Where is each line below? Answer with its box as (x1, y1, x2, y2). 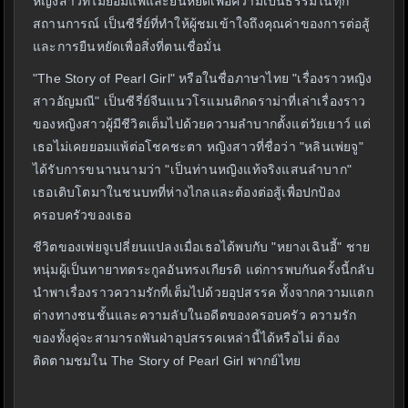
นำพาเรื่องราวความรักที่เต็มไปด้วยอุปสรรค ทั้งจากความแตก (33, 285, 373, 301)
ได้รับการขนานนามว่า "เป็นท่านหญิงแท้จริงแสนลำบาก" (33, 162, 352, 178)
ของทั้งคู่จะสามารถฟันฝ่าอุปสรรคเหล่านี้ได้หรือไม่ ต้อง (33, 331, 340, 346)
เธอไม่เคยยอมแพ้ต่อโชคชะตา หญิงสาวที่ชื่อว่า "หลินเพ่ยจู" (33, 139, 363, 155)
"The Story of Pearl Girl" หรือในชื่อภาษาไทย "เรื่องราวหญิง (33, 71, 372, 87)
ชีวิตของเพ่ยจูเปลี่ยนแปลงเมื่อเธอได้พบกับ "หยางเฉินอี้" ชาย (33, 240, 371, 255)
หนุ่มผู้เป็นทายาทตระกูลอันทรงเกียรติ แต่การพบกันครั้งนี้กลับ (33, 262, 374, 278)
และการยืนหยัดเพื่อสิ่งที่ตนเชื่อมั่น (33, 39, 221, 55)
